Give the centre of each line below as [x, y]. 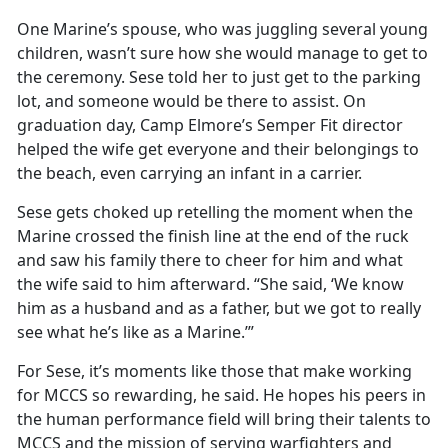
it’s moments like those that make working [250, 370]
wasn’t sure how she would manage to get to [257, 52]
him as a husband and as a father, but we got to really [219, 307]
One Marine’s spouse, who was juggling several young [222, 28]
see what [53, 331]
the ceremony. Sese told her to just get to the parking [219, 76]
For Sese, [53, 370]
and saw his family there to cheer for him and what [210, 259]
